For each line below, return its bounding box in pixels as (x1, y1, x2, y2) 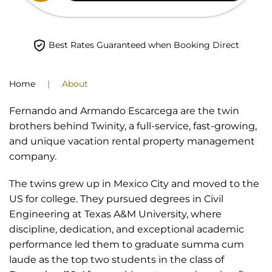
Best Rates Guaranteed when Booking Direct (48, 39, 239, 50)
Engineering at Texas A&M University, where (9, 208, 222, 220)
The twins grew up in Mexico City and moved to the (9, 178, 259, 190)
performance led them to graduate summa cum (9, 239, 244, 251)
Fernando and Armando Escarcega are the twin (9, 105, 239, 117)
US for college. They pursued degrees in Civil (9, 193, 223, 205)
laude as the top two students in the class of (9, 254, 224, 266)
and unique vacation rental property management (9, 135, 255, 148)
